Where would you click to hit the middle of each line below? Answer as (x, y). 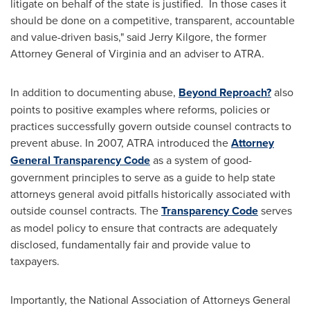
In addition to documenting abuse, (94, 92)
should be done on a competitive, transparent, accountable (153, 20)
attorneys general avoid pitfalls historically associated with (151, 194)
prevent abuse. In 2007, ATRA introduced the (121, 143)
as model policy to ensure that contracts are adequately (144, 228)
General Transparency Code (80, 160)
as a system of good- (201, 160)
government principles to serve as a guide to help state (143, 177)
